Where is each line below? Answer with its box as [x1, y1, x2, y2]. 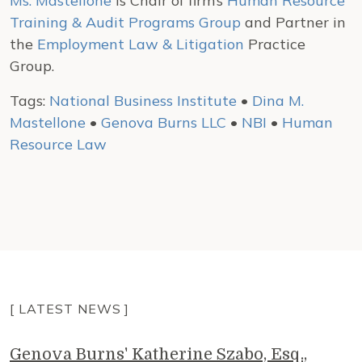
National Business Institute [49, 91, 237, 110]
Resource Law [10, 135, 107, 154]
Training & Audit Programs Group [10, 13, 241, 32]
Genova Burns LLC [101, 113, 226, 132]
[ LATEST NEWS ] [10, 301, 130, 317]
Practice [244, 35, 305, 53]
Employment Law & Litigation [37, 35, 244, 53]
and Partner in [241, 13, 346, 32]
